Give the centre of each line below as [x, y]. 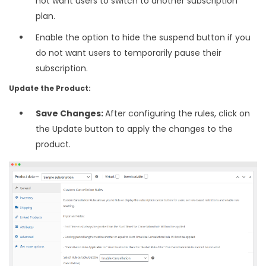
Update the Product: [50, 88]
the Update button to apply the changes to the [134, 129]
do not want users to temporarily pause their [129, 53]
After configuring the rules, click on [178, 113]
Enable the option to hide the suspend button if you [143, 37]
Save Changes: [70, 113]
